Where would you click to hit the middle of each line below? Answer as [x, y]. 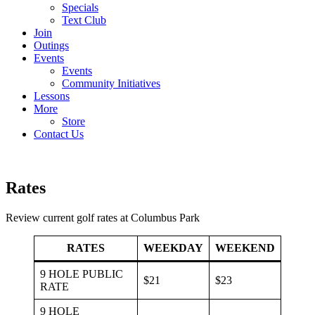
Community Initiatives [111, 83]
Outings [51, 45]
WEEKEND [245, 247]
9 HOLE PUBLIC [82, 274]
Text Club [84, 20]
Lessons [52, 96]
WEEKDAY [173, 247]
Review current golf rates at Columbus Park [103, 217]
